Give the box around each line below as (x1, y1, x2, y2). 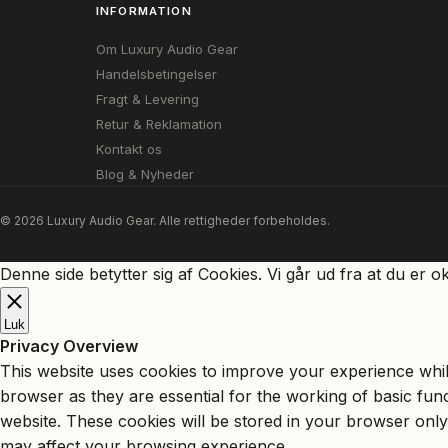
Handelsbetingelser (96, 66, 217, 82)
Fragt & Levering (96, 91, 199, 107)
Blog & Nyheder (96, 166, 194, 182)
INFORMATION (96, 4, 192, 18)
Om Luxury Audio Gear (96, 41, 238, 57)
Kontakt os (96, 141, 162, 157)
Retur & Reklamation (96, 116, 222, 132)
